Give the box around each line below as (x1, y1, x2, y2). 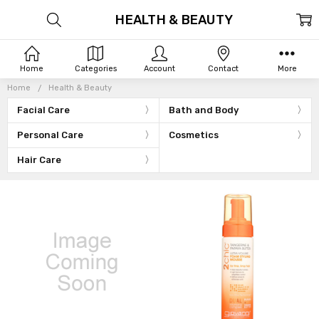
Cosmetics (169, 129, 219, 140)
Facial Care (17, 104, 70, 115)
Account (143, 63, 175, 73)
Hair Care (17, 154, 62, 165)
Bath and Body (169, 104, 239, 115)
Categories (74, 63, 117, 73)
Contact (208, 63, 239, 73)
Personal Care (17, 129, 84, 140)
